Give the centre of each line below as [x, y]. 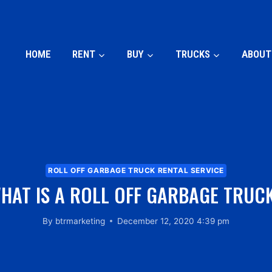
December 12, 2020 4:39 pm [173, 221]
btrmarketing [80, 221]
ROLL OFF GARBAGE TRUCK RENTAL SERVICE [136, 171]
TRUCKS [192, 54]
